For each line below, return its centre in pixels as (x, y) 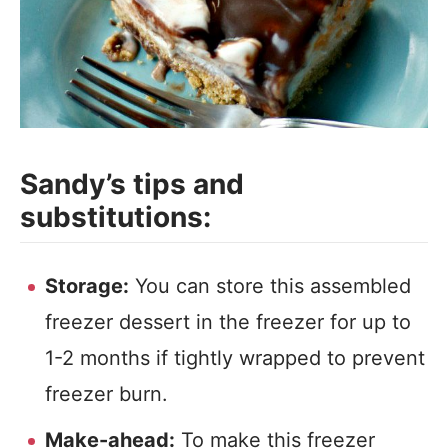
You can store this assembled (270, 286)
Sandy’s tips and (132, 184)
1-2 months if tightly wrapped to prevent (235, 358)
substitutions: (115, 217)
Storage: (87, 286)
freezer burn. (106, 394)
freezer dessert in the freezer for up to (228, 322)
